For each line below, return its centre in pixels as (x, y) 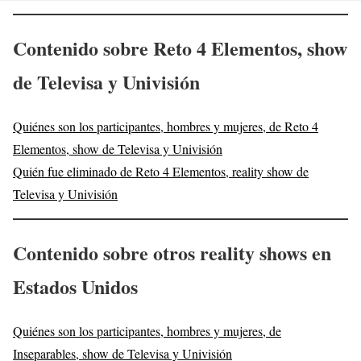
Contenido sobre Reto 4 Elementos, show (180, 48)
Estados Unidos (75, 286)
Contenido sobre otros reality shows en (172, 252)
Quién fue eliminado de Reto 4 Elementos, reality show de (161, 172)
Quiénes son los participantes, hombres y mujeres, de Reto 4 (166, 127)
